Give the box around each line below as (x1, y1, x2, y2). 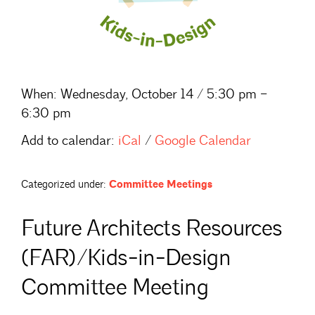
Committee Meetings (109, 177, 212, 191)
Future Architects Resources (21, 213, 283, 243)
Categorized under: (21, 177, 106, 191)
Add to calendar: (21, 131, 115, 149)
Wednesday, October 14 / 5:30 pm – (57, 85, 267, 103)
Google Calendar (155, 131, 251, 149)
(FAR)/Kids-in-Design (21, 243, 231, 272)
